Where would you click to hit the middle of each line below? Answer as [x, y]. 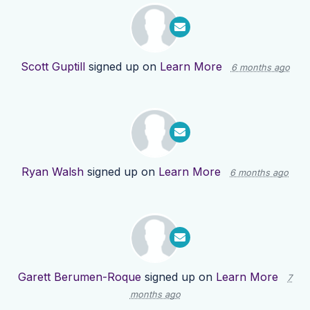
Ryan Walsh [53, 172]
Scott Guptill [53, 67]
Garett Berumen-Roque [80, 277]
